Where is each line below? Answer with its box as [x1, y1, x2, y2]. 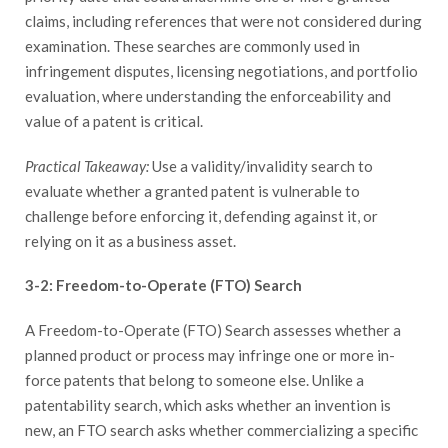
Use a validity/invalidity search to [149, 156, 373, 175]
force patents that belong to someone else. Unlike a [25, 370, 364, 389]
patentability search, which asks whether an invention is [25, 395, 391, 414]
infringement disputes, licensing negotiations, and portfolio [25, 61, 418, 80]
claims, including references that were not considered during [25, 11, 422, 30]
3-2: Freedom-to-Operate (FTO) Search [25, 276, 302, 295]
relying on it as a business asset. [25, 231, 236, 250]
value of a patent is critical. [25, 111, 203, 130]
